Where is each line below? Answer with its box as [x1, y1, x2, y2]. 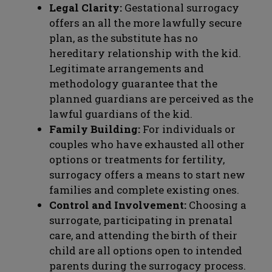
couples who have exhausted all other [49, 137, 245, 152]
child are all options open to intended [49, 243, 242, 258]
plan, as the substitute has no [49, 31, 198, 46]
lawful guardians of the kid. [49, 107, 192, 121]
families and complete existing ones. [49, 183, 239, 197]
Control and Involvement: [49, 198, 186, 212]
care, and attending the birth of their [49, 228, 237, 243]
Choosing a [186, 198, 246, 212]
